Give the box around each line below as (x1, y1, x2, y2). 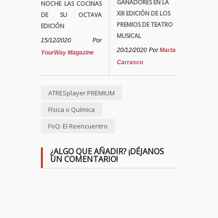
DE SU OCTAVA (41, 10, 102, 19)
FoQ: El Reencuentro (48, 121, 108, 130)
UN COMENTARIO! (50, 153, 118, 164)
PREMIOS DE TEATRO (117, 20, 173, 29)
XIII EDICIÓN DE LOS (117, 9, 170, 18)
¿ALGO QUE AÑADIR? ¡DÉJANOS (50, 145, 164, 157)
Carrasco (117, 58, 143, 66)
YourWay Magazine (41, 49, 94, 56)
